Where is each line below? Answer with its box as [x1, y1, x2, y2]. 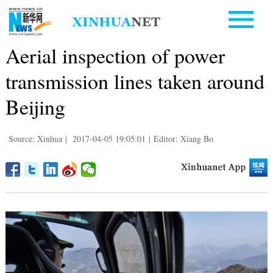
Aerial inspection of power [5, 41, 225, 69]
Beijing [5, 92, 65, 121]
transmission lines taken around [5, 66, 264, 95]
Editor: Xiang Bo [153, 132, 213, 144]
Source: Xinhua [8, 132, 62, 144]
